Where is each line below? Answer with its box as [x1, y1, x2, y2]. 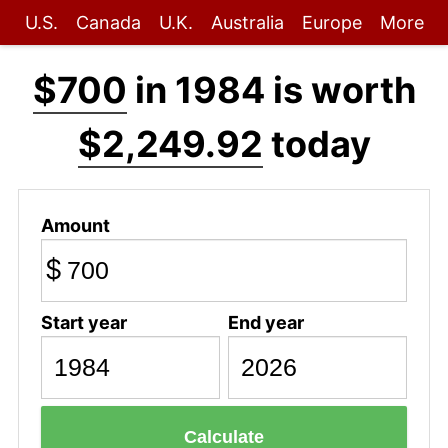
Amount [40, 214, 110, 236]
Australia [210, 12, 284, 33]
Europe [301, 12, 362, 33]
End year [227, 311, 304, 333]
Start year [40, 311, 127, 333]
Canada [75, 12, 141, 33]
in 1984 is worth [126, 68, 416, 112]
